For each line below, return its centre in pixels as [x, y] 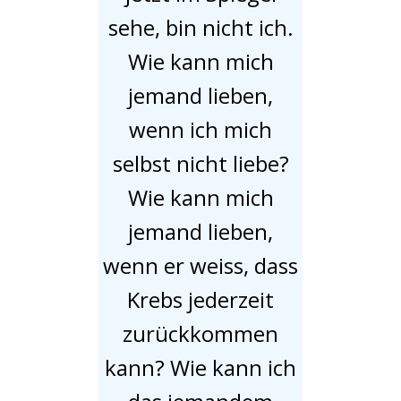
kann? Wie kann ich [200, 367]
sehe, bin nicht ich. [200, 27]
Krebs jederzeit [200, 299]
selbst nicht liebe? [200, 163]
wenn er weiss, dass [200, 265]
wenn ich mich [200, 129]
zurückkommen [200, 333]
